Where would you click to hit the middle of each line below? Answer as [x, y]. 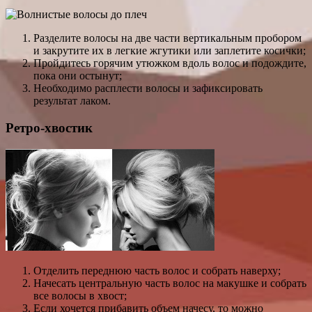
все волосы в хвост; [80, 295]
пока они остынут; [78, 76]
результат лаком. [72, 101]
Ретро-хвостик [49, 128]
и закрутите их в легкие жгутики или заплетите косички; [170, 51]
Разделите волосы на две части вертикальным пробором [167, 38]
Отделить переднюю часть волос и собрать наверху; [157, 270]
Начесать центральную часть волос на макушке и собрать [170, 283]
